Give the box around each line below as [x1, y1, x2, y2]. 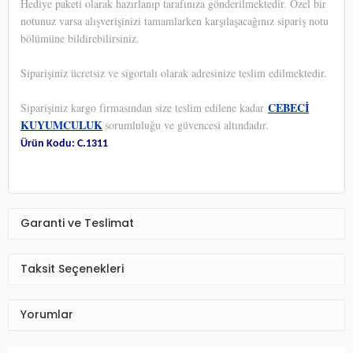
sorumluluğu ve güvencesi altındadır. [105, 117, 269, 132]
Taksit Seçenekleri [20, 261, 124, 277]
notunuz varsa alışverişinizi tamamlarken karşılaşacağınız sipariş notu [20, 13, 329, 28]
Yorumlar [20, 307, 73, 323]
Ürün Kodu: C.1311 [20, 137, 108, 150]
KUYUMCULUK [20, 116, 102, 133]
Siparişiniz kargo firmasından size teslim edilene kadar [20, 99, 268, 115]
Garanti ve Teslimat [20, 215, 134, 232]
